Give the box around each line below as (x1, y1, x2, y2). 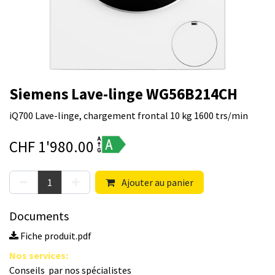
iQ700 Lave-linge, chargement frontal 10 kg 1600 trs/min (9, 109, 248, 122)
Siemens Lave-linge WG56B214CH (9, 84, 238, 104)
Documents (9, 208, 69, 224)
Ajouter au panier (120, 176, 193, 189)
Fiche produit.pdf (18, 230, 91, 242)
